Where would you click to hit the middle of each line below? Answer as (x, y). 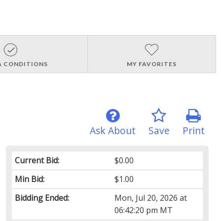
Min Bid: (29, 179)
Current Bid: (37, 160)
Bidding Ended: (42, 198)
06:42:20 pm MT (144, 210)
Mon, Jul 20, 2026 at (151, 198)
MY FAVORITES (151, 64)
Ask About (112, 130)
